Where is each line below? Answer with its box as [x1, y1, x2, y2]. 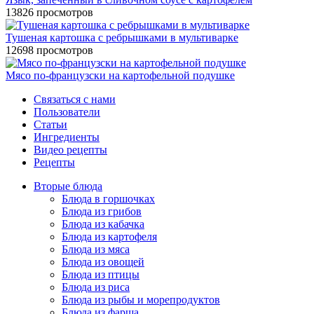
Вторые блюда [34, 180, 102, 193]
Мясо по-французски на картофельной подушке [6, 69, 235, 82]
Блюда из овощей [62, 256, 144, 268]
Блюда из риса [62, 281, 130, 294]
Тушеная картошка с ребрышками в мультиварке [6, 32, 238, 44]
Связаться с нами [34, 93, 116, 106]
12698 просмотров [6, 44, 93, 57]
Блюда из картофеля [62, 231, 157, 243]
